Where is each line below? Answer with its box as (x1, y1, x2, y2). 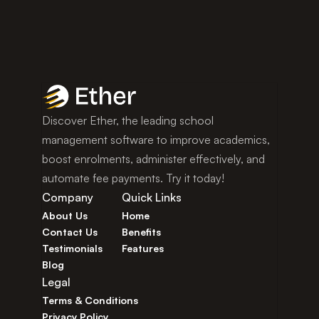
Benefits (122, 226, 162, 238)
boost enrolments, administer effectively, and (42, 152, 265, 166)
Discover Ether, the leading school (42, 113, 214, 127)
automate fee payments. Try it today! (42, 171, 224, 185)
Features (122, 242, 164, 254)
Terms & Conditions (42, 294, 138, 306)
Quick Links (122, 190, 182, 204)
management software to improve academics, (42, 132, 270, 147)
